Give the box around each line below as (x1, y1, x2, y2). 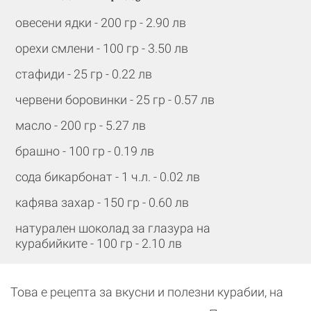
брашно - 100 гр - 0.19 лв (15, 144, 154, 158)
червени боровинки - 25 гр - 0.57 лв (15, 92, 215, 107)
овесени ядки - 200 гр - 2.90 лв (15, 15, 186, 30)
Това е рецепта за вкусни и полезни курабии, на (10, 285, 283, 299)
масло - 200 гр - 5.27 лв (15, 118, 146, 133)
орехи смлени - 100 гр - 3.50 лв (15, 41, 188, 56)
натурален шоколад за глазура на (15, 221, 210, 235)
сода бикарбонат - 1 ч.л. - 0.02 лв (15, 169, 200, 184)
